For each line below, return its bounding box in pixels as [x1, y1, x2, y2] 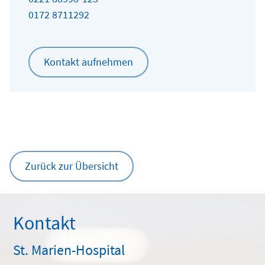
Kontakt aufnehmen [44, 54, 133, 69]
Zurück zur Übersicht [25, 159, 118, 173]
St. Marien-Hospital [13, 240, 125, 259]
